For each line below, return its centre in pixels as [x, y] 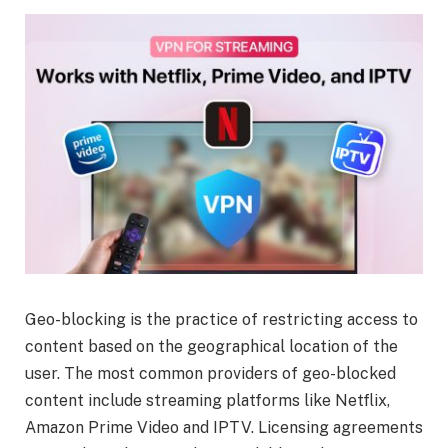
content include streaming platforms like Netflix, [207, 401]
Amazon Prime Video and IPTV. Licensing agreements [224, 428]
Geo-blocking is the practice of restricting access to [221, 320]
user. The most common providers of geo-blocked [210, 374]
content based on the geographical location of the [211, 347]
